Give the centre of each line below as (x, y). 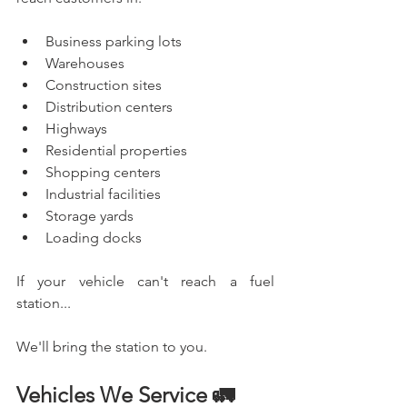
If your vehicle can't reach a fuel (145, 281)
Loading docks (94, 237)
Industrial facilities (103, 194)
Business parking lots (114, 41)
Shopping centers (103, 172)
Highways (76, 128)
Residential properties (116, 150)
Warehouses (85, 63)
